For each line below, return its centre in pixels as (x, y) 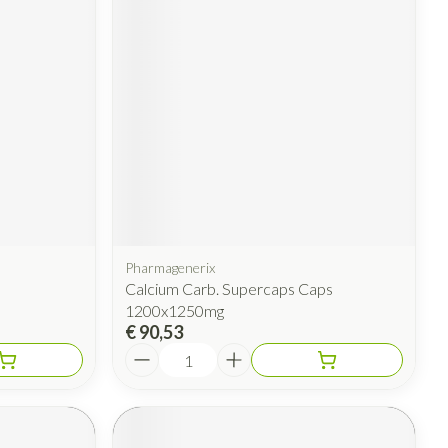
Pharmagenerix (170, 268)
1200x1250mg (175, 311)
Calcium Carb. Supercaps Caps (229, 289)
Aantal (149, 352)
